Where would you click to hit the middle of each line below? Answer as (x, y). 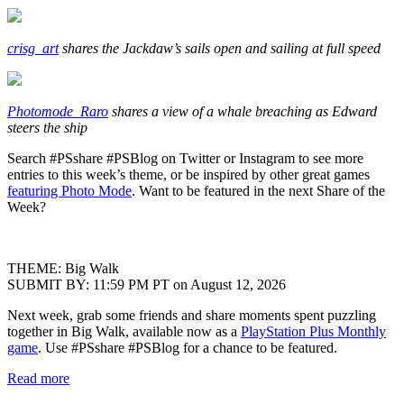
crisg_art (33, 48)
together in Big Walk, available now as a (124, 331)
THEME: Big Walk (63, 268)
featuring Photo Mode (69, 190)
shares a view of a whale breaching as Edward (244, 111)
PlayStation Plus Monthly (313, 331)
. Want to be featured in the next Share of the (258, 190)
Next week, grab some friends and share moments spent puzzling (192, 315)
